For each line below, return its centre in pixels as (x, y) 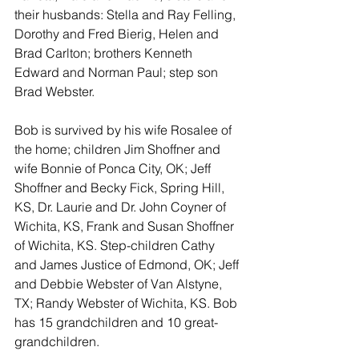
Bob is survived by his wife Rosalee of (125, 130)
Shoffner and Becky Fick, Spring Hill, (121, 188)
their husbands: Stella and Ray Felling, (127, 14)
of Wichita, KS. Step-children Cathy (116, 245)
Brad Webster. (54, 91)
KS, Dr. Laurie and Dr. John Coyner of (122, 207)
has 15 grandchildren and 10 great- (116, 322)
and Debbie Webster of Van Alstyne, (120, 284)
